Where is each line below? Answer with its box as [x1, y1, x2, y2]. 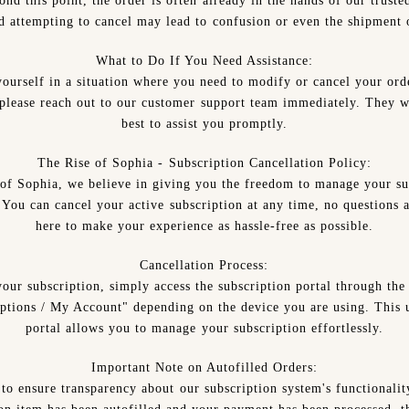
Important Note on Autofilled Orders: [90, 361, 319, 374]
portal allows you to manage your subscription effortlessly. [26, 321, 383, 335]
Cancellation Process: [140, 258, 269, 272]
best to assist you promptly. [121, 117, 288, 131]
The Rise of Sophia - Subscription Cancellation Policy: [37, 156, 372, 170]
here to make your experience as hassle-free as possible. [35, 219, 374, 233]
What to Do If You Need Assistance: [95, 54, 314, 68]
